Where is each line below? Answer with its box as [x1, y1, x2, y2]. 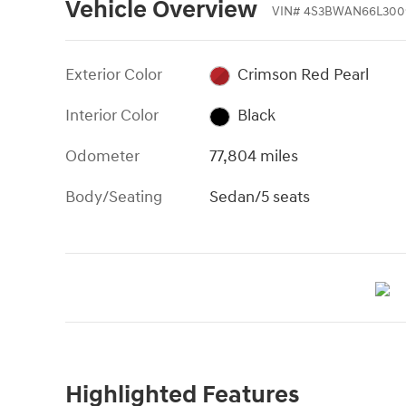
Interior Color [65, 105, 159, 127]
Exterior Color [65, 64, 162, 86]
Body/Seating [65, 187, 162, 208]
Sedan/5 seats [209, 187, 311, 208]
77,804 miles [209, 146, 299, 168]
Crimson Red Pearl [237, 64, 369, 86]
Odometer [65, 146, 140, 168]
